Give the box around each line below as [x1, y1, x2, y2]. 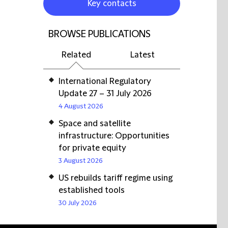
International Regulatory [59, 77, 151, 86]
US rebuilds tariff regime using [59, 174, 173, 183]
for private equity [59, 144, 126, 153]
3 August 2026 [59, 157, 103, 165]
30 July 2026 [59, 199, 97, 207]
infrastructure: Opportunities [59, 131, 169, 140]
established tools [59, 186, 125, 195]
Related [62, 50, 91, 60]
